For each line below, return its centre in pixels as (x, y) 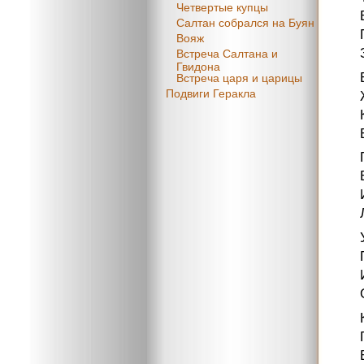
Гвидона (198, 65)
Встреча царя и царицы (239, 78)
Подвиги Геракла (211, 94)
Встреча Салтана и (227, 54)
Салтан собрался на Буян (245, 23)
